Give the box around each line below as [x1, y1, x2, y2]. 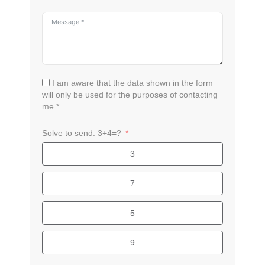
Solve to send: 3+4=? [42, 128, 121, 138]
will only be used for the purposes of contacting [42, 90, 218, 100]
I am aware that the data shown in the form [52, 78, 213, 88]
